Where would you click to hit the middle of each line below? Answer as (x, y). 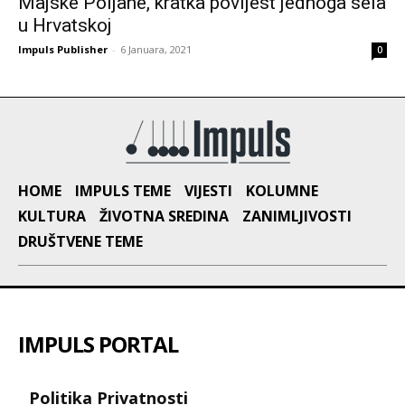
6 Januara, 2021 (156, 49)
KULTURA (52, 216)
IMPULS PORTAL (98, 344)
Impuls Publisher (63, 49)
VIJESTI (208, 190)
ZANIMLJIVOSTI (297, 216)
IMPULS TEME (123, 190)
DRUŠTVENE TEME (80, 241)
